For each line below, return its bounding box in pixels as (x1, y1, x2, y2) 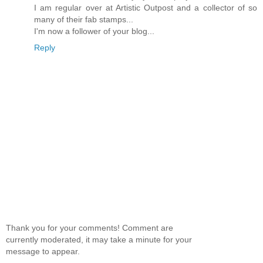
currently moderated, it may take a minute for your (6, 235, 192, 245)
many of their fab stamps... (34, 14, 133, 24)
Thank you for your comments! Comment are (6, 223, 173, 233)
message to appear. (6, 247, 80, 257)
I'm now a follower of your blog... (34, 26, 154, 36)
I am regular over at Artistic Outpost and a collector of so (34, 2, 257, 12)
